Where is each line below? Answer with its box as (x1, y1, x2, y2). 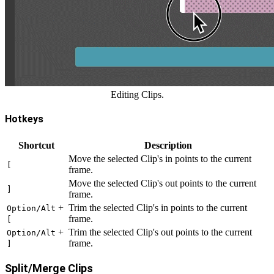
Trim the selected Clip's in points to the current (68, 202, 247, 213)
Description (144, 139, 192, 150)
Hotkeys (5, 113, 43, 125)
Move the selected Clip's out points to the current (68, 177, 256, 188)
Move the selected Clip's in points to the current (68, 153, 251, 164)
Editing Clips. (110, 89, 164, 100)
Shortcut (18, 139, 54, 150)
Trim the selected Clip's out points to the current (68, 226, 252, 237)
